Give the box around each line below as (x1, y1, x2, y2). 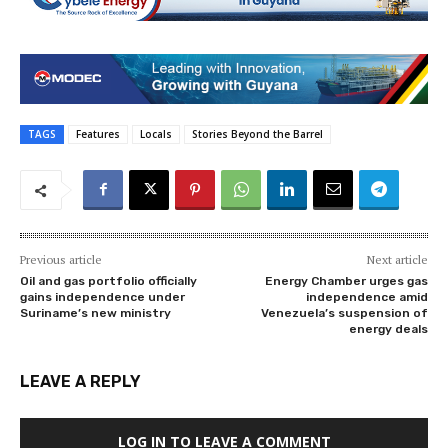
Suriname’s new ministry (20, 306, 171, 321)
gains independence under (20, 290, 185, 305)
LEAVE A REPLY (20, 372, 141, 392)
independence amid (305, 290, 428, 305)
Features (76, 127, 120, 142)
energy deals (348, 322, 428, 337)
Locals (140, 127, 172, 142)
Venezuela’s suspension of (260, 306, 428, 321)
